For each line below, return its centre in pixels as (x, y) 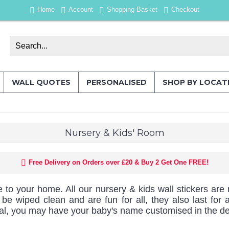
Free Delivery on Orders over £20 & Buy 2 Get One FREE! (118, 162)
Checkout (185, 10)
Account (81, 10)
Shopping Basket (132, 10)
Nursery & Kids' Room (114, 133)
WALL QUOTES (41, 82)
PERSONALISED (117, 82)
